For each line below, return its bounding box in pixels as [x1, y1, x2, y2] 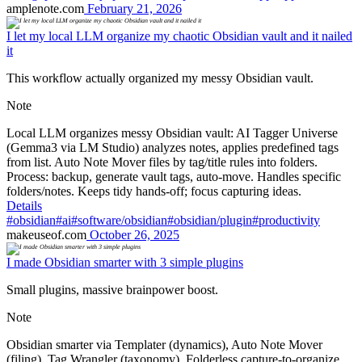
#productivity [252, 213, 320, 228]
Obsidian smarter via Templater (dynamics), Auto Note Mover [6, 338, 322, 352]
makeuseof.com [6, 228, 86, 242]
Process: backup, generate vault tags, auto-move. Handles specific [6, 170, 341, 184]
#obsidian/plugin [167, 213, 252, 228]
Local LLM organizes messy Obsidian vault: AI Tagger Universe [6, 126, 338, 141]
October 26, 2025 [86, 228, 179, 242]
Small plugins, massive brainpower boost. [6, 283, 218, 297]
